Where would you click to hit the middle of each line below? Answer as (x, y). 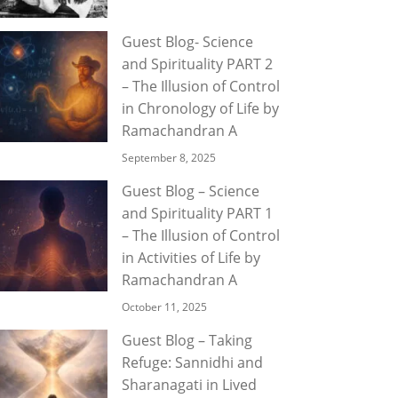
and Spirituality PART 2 (197, 64)
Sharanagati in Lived (189, 385)
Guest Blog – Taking (187, 340)
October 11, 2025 (164, 307)
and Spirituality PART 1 (197, 213)
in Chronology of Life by (200, 108)
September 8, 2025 (169, 158)
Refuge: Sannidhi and (192, 362)
